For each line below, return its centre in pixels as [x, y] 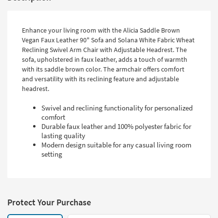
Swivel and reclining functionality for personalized [117, 108]
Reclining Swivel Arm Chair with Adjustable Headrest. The [104, 50]
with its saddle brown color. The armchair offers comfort [103, 69]
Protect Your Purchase [49, 202]
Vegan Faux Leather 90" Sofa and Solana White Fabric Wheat [108, 40]
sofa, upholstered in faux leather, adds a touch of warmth [105, 60]
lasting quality [63, 136]
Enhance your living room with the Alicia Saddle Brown [101, 30]
